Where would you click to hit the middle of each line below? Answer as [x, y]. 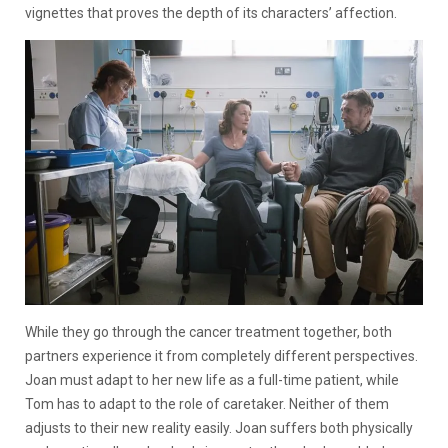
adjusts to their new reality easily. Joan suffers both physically [219, 428]
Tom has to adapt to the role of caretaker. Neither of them [207, 404]
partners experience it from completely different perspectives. [221, 356]
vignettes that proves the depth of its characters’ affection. [211, 12]
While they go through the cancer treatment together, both [208, 332]
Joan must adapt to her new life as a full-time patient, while [212, 380]
